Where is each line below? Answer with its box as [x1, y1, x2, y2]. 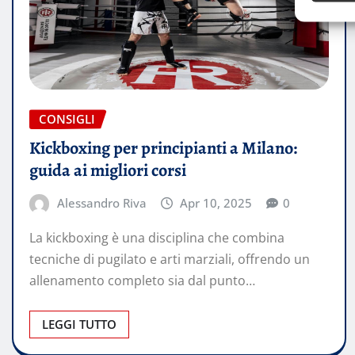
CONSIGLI [39, 111, 95, 128]
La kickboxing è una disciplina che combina [29, 228, 284, 246]
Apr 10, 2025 [180, 195, 253, 212]
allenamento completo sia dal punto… [29, 271, 255, 289]
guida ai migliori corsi [29, 158, 186, 183]
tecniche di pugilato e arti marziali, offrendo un [29, 250, 310, 268]
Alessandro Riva [56, 195, 147, 212]
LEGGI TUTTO [42, 315, 116, 332]
